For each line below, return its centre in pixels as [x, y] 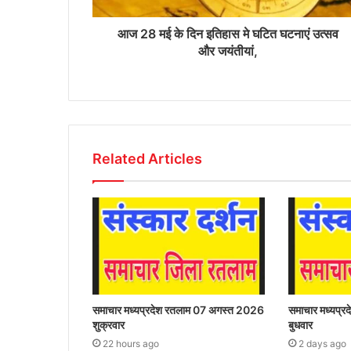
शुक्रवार [109, 325]
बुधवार [300, 325]
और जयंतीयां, [228, 51]
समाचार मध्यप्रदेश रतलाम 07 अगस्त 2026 [178, 310]
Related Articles [147, 159]
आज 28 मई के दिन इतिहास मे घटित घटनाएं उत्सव [228, 34]
